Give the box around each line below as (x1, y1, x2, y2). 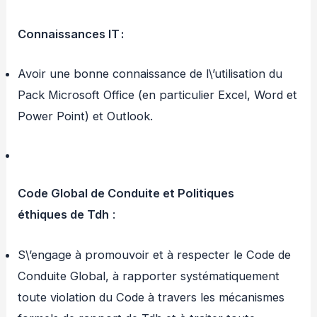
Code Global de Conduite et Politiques (18, 186, 235, 201)
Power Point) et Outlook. (18, 109, 154, 124)
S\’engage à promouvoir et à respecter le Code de (18, 247, 292, 262)
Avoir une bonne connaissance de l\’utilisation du (18, 67, 283, 81)
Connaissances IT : (18, 26, 125, 41)
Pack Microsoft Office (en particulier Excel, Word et (18, 88, 298, 103)
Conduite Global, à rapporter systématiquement (18, 268, 280, 283)
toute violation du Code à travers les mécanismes (18, 289, 285, 304)
